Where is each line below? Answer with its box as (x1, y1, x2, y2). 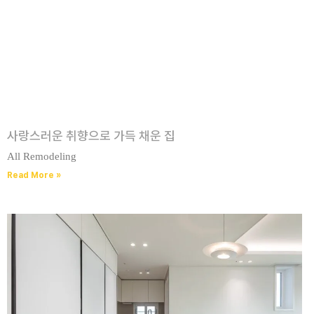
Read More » (7, 170, 61, 181)
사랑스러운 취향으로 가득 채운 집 (7, 128, 175, 144)
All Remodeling (7, 151, 76, 163)
